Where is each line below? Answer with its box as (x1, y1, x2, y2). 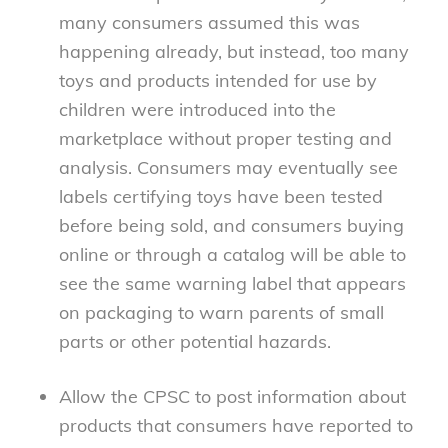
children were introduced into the (58, 98, 336, 122)
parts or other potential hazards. (58, 330, 331, 354)
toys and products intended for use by (58, 69, 377, 93)
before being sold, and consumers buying (58, 214, 404, 238)
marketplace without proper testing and (58, 127, 392, 151)
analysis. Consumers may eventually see (58, 156, 398, 180)
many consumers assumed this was (58, 11, 360, 35)
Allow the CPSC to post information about (58, 385, 406, 409)
